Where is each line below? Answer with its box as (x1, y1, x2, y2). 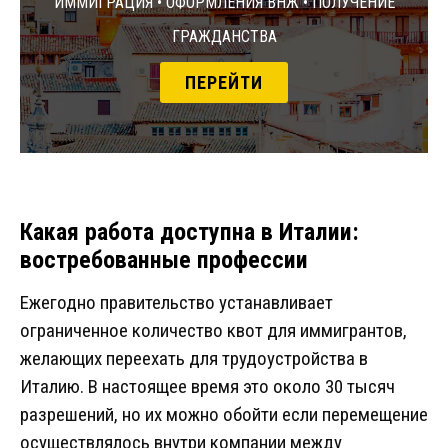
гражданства (171, 21, 277, 49)
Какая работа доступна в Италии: (20, 218, 359, 247)
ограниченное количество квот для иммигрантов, (20, 319, 407, 343)
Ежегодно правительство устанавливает (20, 291, 333, 315)
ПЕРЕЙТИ (185, 72, 263, 94)
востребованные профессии (20, 246, 308, 275)
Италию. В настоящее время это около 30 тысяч (20, 375, 395, 399)
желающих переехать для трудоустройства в (20, 347, 368, 371)
